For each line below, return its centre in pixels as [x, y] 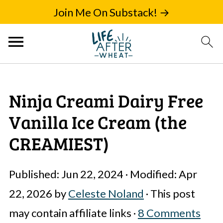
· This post [169, 193]
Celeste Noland [106, 193]
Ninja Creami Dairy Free [106, 100]
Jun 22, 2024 [92, 174]
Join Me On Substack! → [111, 12]
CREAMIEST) [59, 143]
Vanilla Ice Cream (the [98, 122]
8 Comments [169, 213]
